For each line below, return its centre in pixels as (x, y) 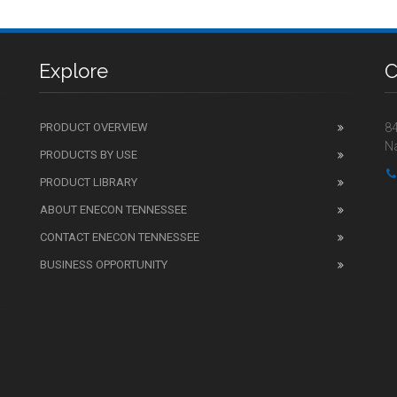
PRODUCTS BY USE (89, 154)
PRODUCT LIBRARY (89, 182)
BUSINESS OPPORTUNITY (104, 264)
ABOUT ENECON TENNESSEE (113, 209)
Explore (74, 70)
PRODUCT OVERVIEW (94, 127)
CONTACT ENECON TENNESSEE (120, 237)
